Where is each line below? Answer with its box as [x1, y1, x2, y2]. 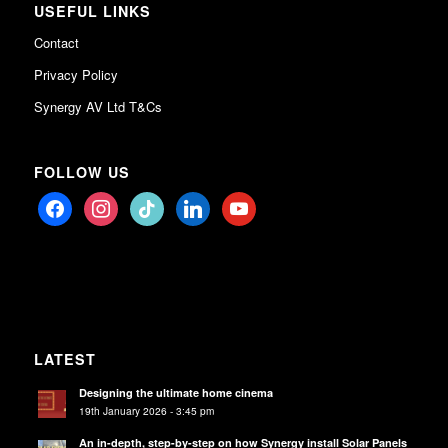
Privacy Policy [33, 64, 118, 84]
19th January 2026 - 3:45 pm [78, 402, 214, 418]
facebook [36, 193, 97, 215]
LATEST [33, 348, 96, 369]
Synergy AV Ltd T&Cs [33, 96, 162, 116]
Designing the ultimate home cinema [78, 384, 273, 400]
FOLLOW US [33, 161, 130, 182]
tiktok [128, 193, 164, 215]
